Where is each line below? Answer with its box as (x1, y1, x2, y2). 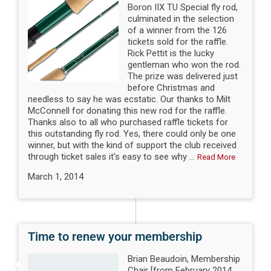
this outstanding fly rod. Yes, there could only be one (28, 128, 237, 139)
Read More (197, 152, 236, 162)
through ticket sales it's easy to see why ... (28, 151, 198, 162)
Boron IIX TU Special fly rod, (128, 1, 238, 13)
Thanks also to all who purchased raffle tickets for (28, 116, 229, 128)
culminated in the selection (128, 13, 235, 24)
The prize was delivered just (128, 70, 238, 82)
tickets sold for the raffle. (128, 36, 229, 47)
